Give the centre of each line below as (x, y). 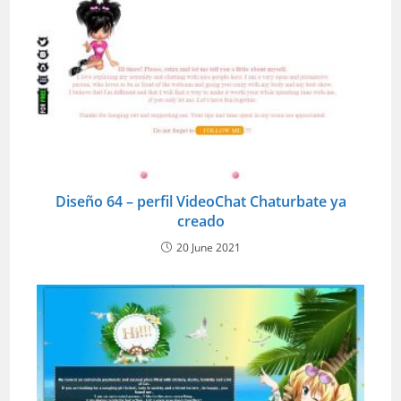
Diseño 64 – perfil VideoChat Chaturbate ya (200, 201)
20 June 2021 (208, 247)
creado (200, 221)
